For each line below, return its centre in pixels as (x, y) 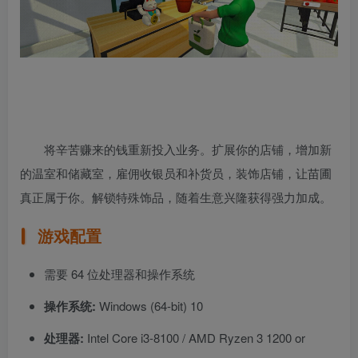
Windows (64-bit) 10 (149, 306)
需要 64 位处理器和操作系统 (119, 274)
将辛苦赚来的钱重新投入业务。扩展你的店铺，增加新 (188, 149)
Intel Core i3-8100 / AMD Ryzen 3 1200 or (195, 338)
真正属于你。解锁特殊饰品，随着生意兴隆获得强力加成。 (176, 197)
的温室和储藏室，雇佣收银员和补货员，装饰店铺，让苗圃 (176, 173)
